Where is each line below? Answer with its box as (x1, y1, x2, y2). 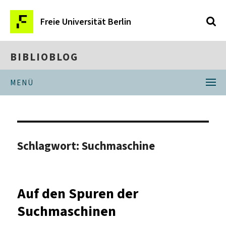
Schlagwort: (17, 138, 82, 153)
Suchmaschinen (17, 201, 117, 220)
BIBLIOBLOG (10, 50, 78, 64)
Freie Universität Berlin (40, 16, 131, 28)
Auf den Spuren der (17, 184, 139, 203)
